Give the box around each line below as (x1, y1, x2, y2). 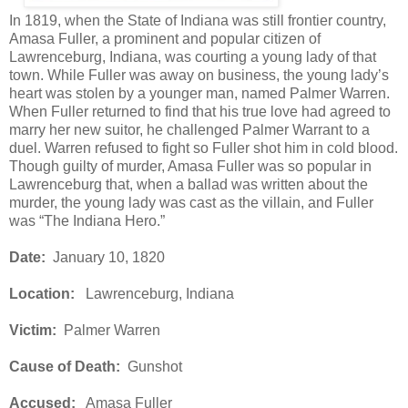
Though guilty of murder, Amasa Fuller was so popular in (9, 158, 372, 174)
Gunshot (120, 358, 182, 374)
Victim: (9, 321, 56, 338)
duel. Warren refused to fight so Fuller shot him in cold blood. (9, 139, 398, 156)
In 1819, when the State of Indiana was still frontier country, (9, 12, 386, 28)
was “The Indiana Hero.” (9, 212, 165, 229)
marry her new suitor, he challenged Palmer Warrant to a (9, 121, 370, 138)
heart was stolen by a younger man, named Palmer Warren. (9, 85, 393, 101)
